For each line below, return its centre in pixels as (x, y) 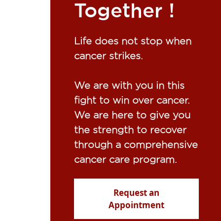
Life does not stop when (133, 41)
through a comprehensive (136, 145)
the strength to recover (130, 130)
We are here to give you (132, 115)
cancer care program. (126, 159)
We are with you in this (129, 85)
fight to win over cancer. (132, 100)
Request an (136, 193)
